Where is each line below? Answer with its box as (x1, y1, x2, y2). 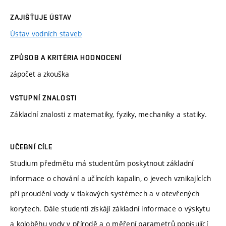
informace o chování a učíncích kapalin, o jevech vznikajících (10, 174, 211, 184)
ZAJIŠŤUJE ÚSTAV (10, 13, 72, 21)
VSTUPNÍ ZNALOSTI (10, 93, 77, 102)
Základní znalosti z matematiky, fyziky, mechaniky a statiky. (10, 109, 207, 119)
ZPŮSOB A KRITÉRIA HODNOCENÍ (10, 53, 122, 62)
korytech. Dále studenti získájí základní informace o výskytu (10, 204, 210, 214)
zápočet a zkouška (10, 69, 69, 79)
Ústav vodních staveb (10, 28, 82, 38)
